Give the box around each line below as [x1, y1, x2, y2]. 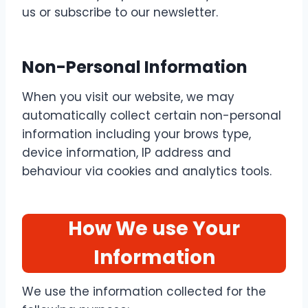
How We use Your [68, 215, 240, 242]
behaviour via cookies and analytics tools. [22, 163, 272, 179]
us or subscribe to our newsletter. [22, 4, 218, 21]
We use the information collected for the [22, 283, 266, 300]
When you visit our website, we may [22, 89, 234, 105]
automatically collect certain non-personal [22, 107, 281, 124]
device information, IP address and [22, 144, 231, 161]
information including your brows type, [22, 126, 251, 142]
